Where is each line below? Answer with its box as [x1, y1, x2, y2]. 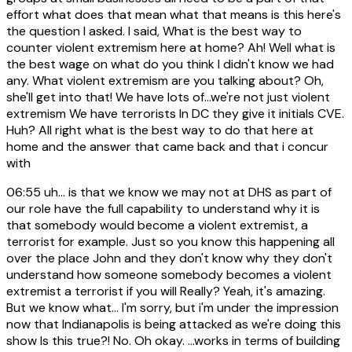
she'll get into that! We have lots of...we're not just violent [6, 89, 330, 106]
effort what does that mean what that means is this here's [6, 6, 341, 24]
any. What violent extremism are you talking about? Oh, [6, 72, 324, 90]
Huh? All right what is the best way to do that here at [6, 122, 313, 139]
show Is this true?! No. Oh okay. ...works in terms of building [6, 332, 340, 350]
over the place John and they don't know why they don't [6, 250, 332, 267]
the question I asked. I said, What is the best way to [6, 23, 302, 40]
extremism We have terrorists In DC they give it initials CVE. [6, 105, 344, 123]
